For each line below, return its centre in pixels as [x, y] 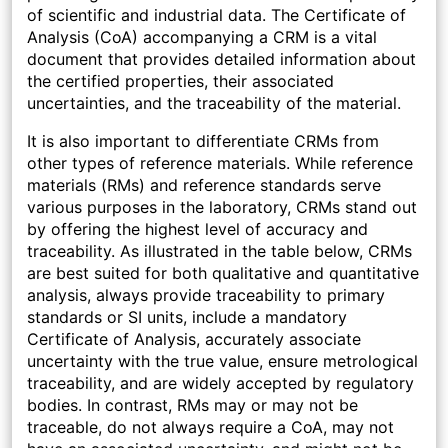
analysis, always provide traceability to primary [206, 295]
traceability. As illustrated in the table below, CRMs [219, 251]
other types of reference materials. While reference [220, 163]
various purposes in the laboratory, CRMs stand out [222, 207]
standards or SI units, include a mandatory [187, 317]
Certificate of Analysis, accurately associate [194, 339]
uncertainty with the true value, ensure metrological [222, 361]
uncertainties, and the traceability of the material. [214, 103]
